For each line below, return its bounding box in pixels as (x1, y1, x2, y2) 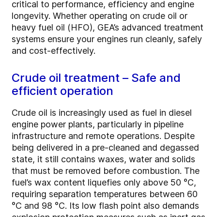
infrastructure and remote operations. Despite (12, 131, 195, 141)
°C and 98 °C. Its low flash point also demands (12, 201, 199, 211)
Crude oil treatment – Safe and (12, 71, 181, 85)
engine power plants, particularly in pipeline (12, 119, 184, 130)
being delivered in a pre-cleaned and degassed (12, 142, 199, 153)
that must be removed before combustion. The (12, 166, 200, 176)
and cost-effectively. (12, 46, 95, 56)
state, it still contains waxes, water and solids (12, 154, 195, 165)
